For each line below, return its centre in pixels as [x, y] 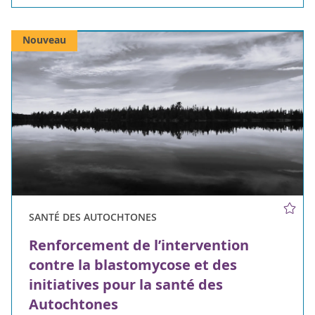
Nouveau [44, 40]
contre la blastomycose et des [133, 265]
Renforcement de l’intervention [139, 245]
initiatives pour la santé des [126, 285]
